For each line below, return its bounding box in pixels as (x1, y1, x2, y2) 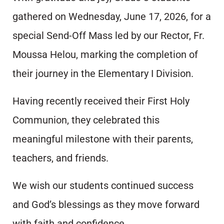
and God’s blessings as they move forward (12, 198, 199, 211)
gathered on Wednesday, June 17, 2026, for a (12, 10, 211, 23)
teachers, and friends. (12, 152, 108, 164)
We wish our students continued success (12, 179, 193, 192)
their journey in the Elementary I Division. (12, 67, 193, 80)
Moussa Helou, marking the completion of (12, 48, 198, 61)
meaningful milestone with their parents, (12, 133, 193, 145)
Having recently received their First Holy (12, 95, 189, 107)
